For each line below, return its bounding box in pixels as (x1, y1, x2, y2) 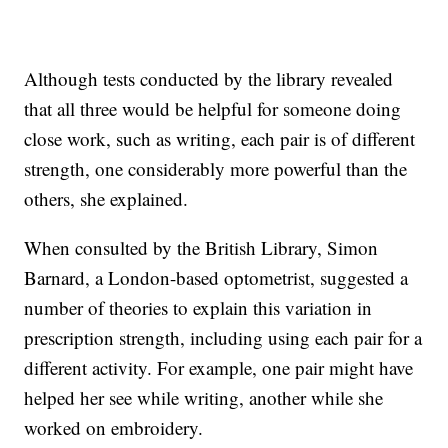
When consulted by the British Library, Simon (24, 235, 379, 261)
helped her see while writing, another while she (24, 385, 384, 411)
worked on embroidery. (24, 415, 204, 441)
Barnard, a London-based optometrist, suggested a (24, 265, 409, 291)
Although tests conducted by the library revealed (24, 66, 394, 92)
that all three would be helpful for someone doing (24, 96, 402, 122)
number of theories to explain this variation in (24, 295, 373, 321)
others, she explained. (24, 186, 189, 212)
